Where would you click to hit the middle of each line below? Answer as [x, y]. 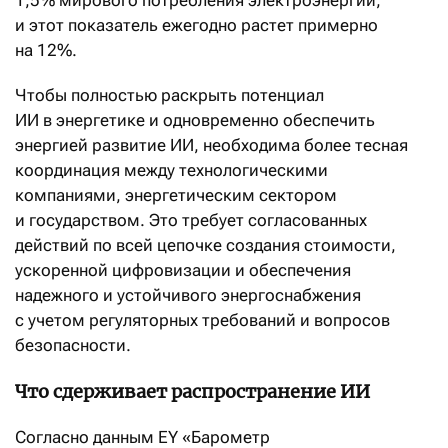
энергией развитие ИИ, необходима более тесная [211, 145]
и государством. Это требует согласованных [191, 220]
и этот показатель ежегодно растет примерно [196, 25]
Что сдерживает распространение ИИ [192, 392]
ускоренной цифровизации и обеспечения [183, 270]
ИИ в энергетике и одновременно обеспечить [195, 120]
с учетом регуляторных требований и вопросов [202, 320]
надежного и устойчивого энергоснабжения [188, 295]
